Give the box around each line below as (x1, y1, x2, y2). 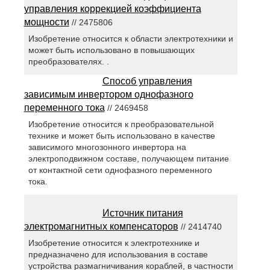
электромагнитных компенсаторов (24, 221, 178, 232)
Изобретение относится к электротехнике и (28, 238, 199, 248)
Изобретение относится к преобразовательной (28, 119, 214, 130)
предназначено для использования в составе (28, 250, 208, 260)
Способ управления (102, 75, 192, 86)
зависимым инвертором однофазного (24, 89, 193, 99)
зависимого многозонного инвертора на (28, 142, 186, 152)
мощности (24, 16, 69, 27)
